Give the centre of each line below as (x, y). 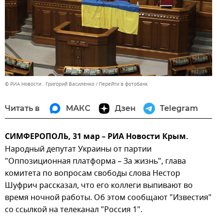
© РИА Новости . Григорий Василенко (50, 84)
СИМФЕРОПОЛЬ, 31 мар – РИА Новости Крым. (97, 137)
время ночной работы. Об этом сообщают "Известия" (108, 197)
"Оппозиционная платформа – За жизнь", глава (95, 161)
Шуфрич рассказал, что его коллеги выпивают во (99, 185)
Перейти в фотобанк (123, 84)
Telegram (179, 108)
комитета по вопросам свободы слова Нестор (93, 173)
